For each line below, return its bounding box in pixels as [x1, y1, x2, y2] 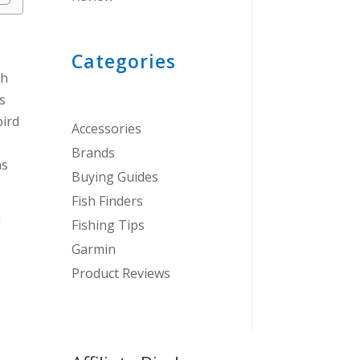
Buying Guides [72, 168, 159, 186]
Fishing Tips [72, 216, 145, 235]
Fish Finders [72, 192, 144, 211]
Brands [72, 144, 116, 162]
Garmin [72, 240, 117, 259]
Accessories [72, 120, 142, 138]
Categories [72, 48, 177, 75]
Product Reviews [72, 264, 171, 283]
